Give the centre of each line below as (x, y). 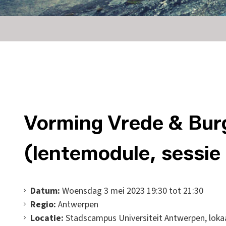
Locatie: (47, 218)
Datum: (45, 191)
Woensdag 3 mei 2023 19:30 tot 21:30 (132, 191)
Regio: (43, 205)
